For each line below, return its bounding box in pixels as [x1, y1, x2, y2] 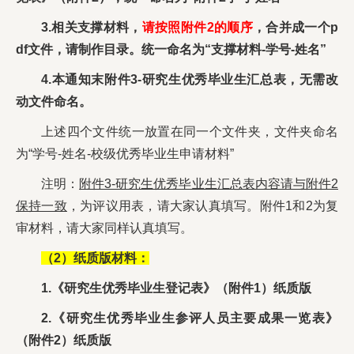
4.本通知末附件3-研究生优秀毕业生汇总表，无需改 [41, 73, 338, 87]
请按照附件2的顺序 [141, 21, 253, 35]
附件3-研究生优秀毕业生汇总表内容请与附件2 [79, 177, 339, 191]
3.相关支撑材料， [41, 21, 142, 35]
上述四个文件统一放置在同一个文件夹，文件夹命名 [41, 125, 338, 139]
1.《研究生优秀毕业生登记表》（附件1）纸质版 [41, 281, 311, 296]
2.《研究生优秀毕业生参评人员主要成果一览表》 [41, 311, 338, 326]
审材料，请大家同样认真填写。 [16, 221, 193, 235]
